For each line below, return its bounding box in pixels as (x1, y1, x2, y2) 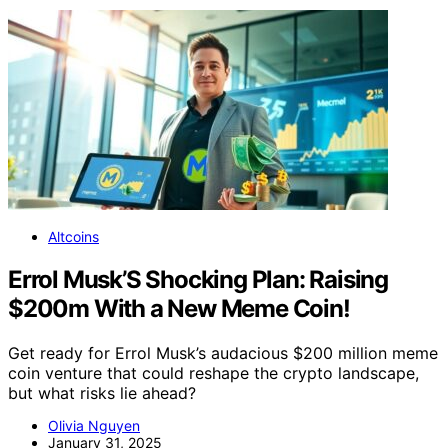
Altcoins (48, 228, 99, 246)
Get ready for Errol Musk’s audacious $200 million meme (8, 343, 438, 364)
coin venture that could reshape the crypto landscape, (8, 363, 419, 384)
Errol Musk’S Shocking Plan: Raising (8, 265, 388, 295)
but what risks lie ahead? (8, 383, 196, 404)
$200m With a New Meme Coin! (8, 294, 350, 324)
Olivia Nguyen (48, 417, 140, 435)
